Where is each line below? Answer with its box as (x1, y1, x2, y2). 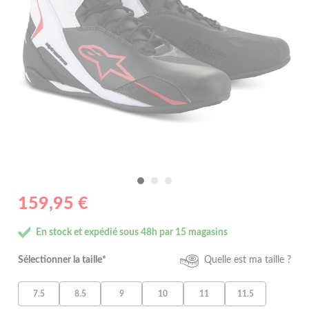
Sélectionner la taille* (18, 255, 107, 266)
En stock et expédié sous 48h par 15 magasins (36, 227, 228, 237)
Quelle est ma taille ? (203, 255, 291, 266)
